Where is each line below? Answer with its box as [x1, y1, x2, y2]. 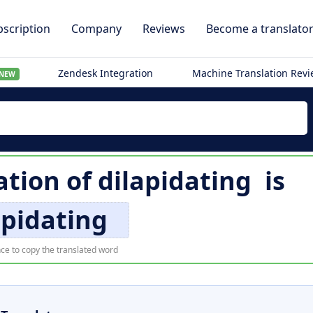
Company [71, 21, 122, 36]
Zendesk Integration [58, 66, 154, 80]
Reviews [143, 21, 185, 36]
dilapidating [97, 163, 252, 198]
